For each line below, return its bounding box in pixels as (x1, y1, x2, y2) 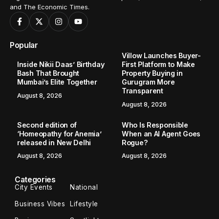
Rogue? (122, 138, 148, 147)
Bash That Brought (17, 69, 80, 78)
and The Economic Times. (10, 3, 89, 11)
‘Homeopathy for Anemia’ (17, 129, 102, 138)
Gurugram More (122, 78, 175, 87)
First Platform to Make (122, 60, 195, 69)
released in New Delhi (17, 138, 91, 147)
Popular (10, 41, 38, 50)
